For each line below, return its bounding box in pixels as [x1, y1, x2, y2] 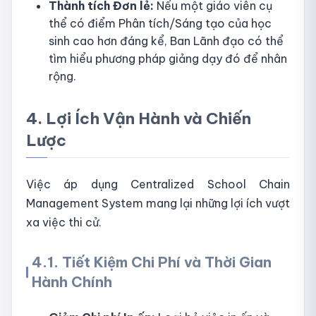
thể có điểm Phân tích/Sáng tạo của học [49, 16, 272, 30]
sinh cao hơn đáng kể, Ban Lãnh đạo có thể [49, 33, 284, 48]
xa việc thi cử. [26, 214, 102, 229]
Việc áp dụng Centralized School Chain [26, 176, 290, 191]
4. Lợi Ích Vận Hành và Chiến [26, 108, 251, 128]
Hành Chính [32, 272, 112, 291]
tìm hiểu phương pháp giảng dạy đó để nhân [49, 51, 287, 66]
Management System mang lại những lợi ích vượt [26, 195, 290, 210]
